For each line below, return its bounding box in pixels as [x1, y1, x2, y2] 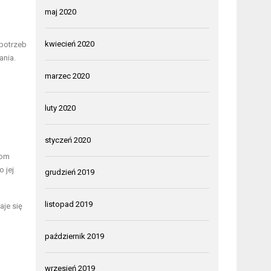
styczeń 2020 [45, 135, 91, 145]
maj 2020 [45, 7, 77, 16]
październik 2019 [45, 231, 105, 241]
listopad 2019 [45, 199, 93, 209]
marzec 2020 [45, 71, 90, 80]
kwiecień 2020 [45, 39, 95, 48]
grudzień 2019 [45, 167, 95, 177]
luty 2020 [45, 103, 76, 113]
